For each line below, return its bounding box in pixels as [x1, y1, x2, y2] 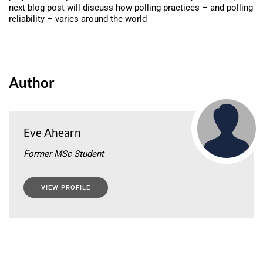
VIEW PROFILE [41, 183, 90, 191]
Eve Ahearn [23, 125, 81, 139]
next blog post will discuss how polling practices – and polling [9, 2, 253, 13]
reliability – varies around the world [9, 13, 147, 24]
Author [9, 73, 55, 91]
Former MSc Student [23, 148, 104, 159]
